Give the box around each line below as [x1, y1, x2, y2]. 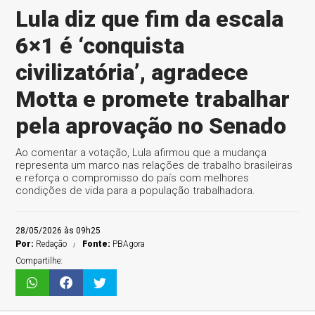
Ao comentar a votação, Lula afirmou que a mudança [15, 146, 267, 159]
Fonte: [82, 239, 113, 249]
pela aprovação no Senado [15, 112, 287, 139]
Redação [36, 239, 67, 249]
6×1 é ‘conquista [15, 32, 185, 59]
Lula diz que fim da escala [15, 6, 284, 32]
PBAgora [112, 239, 146, 249]
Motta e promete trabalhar [15, 86, 290, 112]
